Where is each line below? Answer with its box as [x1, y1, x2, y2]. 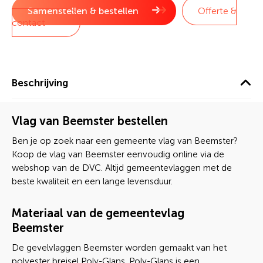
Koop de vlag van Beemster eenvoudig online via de [12, 149, 224, 160]
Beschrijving [12, 77, 68, 89]
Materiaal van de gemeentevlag [12, 206, 184, 220]
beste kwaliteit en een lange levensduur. [12, 176, 173, 187]
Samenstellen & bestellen [28, 5, 139, 16]
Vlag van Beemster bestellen [12, 114, 168, 128]
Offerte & [198, 5, 237, 16]
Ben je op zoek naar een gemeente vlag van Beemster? [12, 136, 238, 146]
